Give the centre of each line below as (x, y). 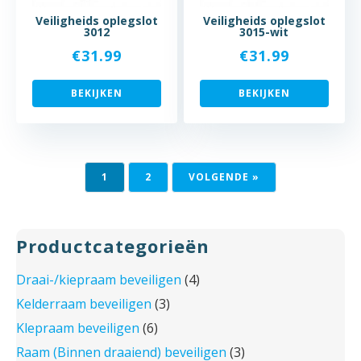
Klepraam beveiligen (78, 328)
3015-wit (264, 31)
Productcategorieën (113, 246)
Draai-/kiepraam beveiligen (99, 280)
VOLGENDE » (224, 177)
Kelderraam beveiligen (84, 304)
